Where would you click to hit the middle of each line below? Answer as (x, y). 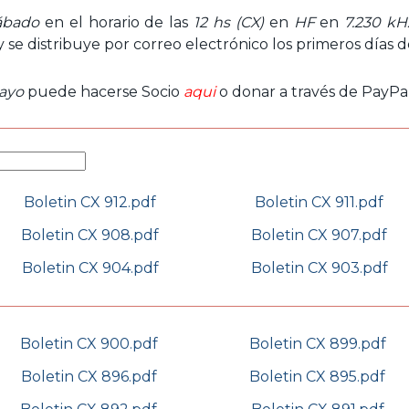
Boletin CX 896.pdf (89, 377)
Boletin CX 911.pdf (319, 203)
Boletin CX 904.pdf (90, 268)
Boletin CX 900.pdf (89, 344)
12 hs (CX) (229, 22)
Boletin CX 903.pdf (319, 268)
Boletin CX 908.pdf (90, 236)
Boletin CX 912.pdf (90, 203)
